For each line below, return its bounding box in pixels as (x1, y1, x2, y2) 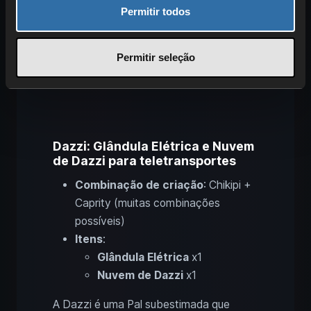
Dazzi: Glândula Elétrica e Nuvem (53, 139, 254, 154)
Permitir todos (121, 6, 190, 17)
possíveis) (75, 215, 125, 228)
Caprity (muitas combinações (75, 196, 220, 210)
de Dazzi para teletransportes (53, 153, 236, 169)
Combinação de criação (75, 178, 203, 192)
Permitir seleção (116, 51, 195, 63)
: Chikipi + (203, 178, 251, 192)
